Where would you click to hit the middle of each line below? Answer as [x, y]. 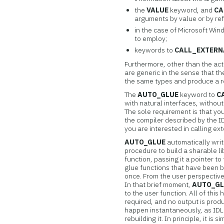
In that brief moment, [158, 184]
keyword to [198, 94]
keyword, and [191, 10]
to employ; [151, 38]
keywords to [155, 50]
